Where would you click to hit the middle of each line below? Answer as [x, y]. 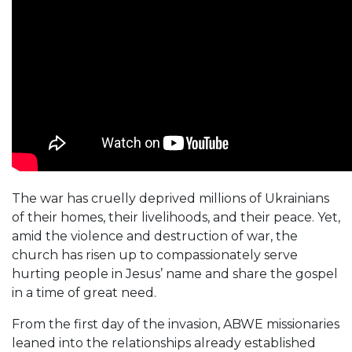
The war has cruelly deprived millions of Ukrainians [170, 198]
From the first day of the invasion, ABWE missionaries [176, 324]
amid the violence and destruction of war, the [155, 236]
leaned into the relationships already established [164, 343]
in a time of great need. [84, 292]
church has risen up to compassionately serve [155, 255]
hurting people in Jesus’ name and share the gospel [175, 273]
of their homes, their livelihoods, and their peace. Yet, [176, 217]
